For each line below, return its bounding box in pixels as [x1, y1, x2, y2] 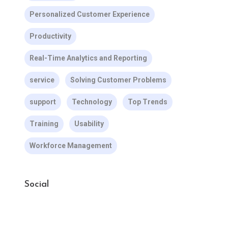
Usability [74, 120, 104, 128]
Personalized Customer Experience [29, 10, 150, 18]
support [29, 98, 56, 106]
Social [24, 180, 49, 189]
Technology [71, 98, 112, 106]
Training [29, 120, 59, 128]
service [29, 76, 54, 84]
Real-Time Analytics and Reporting [29, 54, 147, 62]
